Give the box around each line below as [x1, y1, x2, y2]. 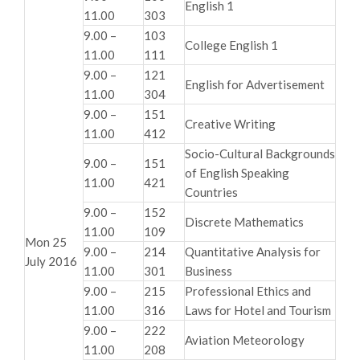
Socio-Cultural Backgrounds [185, 145, 335, 161]
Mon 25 [25, 234, 67, 249]
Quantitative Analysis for [185, 243, 321, 259]
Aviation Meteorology [185, 332, 305, 347]
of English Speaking [185, 165, 289, 180]
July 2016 [25, 253, 77, 268]
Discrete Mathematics [185, 214, 304, 229]
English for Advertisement [185, 76, 325, 92]
